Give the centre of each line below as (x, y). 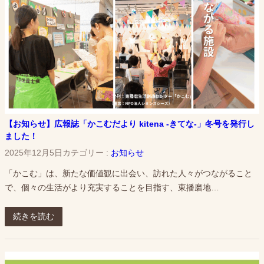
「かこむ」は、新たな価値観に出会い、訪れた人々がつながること (128, 173)
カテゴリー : (87, 153)
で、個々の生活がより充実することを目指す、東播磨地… (112, 187)
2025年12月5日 (34, 153)
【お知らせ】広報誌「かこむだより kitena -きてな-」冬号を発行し (130, 123)
